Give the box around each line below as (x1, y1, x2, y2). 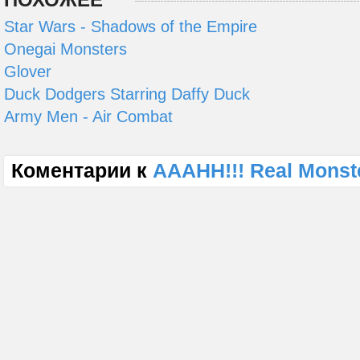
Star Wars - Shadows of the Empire (4, 17, 257, 35)
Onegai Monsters (4, 39, 127, 58)
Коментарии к (11, 160, 153, 182)
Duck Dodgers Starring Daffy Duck (4, 84, 250, 103)
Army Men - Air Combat (4, 107, 173, 125)
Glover (4, 62, 51, 80)
